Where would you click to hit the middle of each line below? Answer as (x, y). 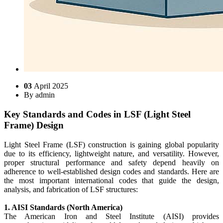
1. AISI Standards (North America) (63, 207)
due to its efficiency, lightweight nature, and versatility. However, (111, 153)
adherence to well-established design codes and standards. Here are (111, 171)
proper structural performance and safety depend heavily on (111, 162)
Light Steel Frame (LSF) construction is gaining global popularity (111, 144)
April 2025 (51, 86)
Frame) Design (34, 125)
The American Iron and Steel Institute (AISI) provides (111, 216)
